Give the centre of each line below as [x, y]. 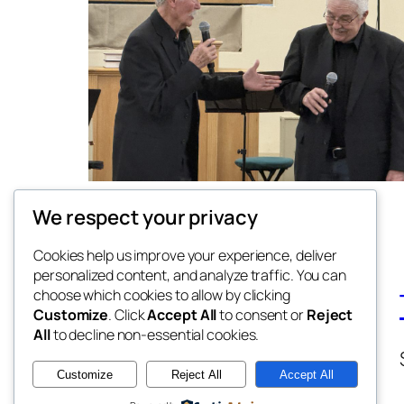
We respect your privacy [145, 218]
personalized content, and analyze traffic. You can [190, 275]
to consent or [262, 315]
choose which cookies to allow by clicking [162, 295]
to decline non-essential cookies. [155, 335]
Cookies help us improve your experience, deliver [186, 256]
